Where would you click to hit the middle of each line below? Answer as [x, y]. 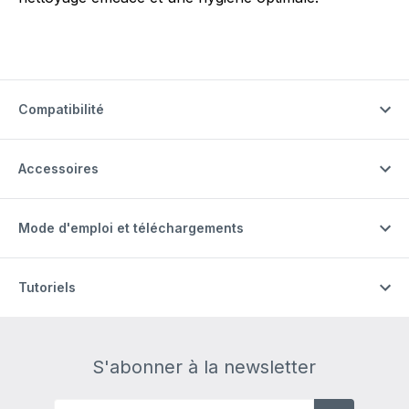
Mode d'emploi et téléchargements [131, 227]
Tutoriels [47, 287]
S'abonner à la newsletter [204, 367]
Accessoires [58, 168]
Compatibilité [61, 109]
